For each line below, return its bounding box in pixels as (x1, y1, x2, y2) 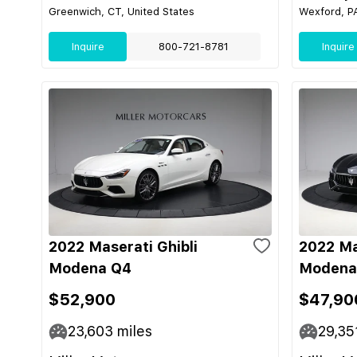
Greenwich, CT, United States (49, 6, 194, 18)
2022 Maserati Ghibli (49, 238, 198, 255)
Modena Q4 (49, 260, 131, 277)
